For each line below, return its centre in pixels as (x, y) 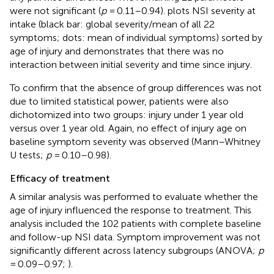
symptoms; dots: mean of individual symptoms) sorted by (136, 37)
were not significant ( (55, 10)
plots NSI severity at (212, 10)
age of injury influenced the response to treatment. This (131, 210)
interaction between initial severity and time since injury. (131, 64)
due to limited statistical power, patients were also (119, 101)
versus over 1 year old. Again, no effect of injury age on (128, 128)
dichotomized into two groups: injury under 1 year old (127, 114)
